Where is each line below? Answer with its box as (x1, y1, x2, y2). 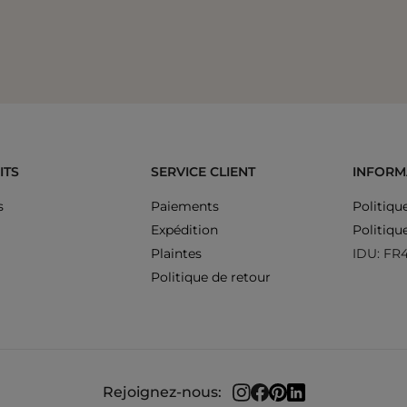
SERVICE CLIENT (151, 163, 256, 180)
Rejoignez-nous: (102, 383, 222, 402)
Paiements (151, 197, 220, 214)
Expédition (151, 221, 219, 238)
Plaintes (151, 244, 203, 262)
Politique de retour (151, 268, 272, 285)
